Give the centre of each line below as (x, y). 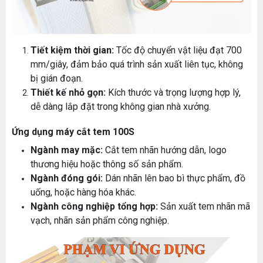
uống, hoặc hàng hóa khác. (83, 192)
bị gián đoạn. (57, 78)
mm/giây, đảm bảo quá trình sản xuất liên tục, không (137, 64)
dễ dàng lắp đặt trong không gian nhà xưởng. (121, 106)
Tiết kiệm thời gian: (72, 50)
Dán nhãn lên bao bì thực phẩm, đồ (174, 178)
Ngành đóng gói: (67, 178)
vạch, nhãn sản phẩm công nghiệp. (100, 220)
